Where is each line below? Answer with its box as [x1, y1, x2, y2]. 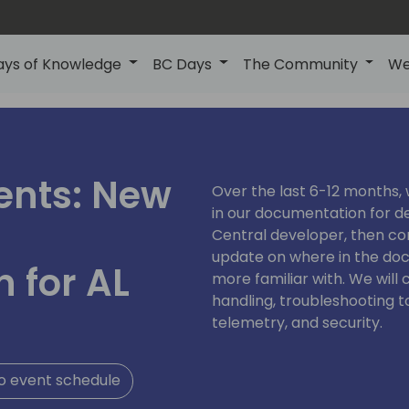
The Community [242, 53, 358, 75]
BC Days [152, 53, 213, 75]
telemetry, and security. [211, 311, 383, 333]
